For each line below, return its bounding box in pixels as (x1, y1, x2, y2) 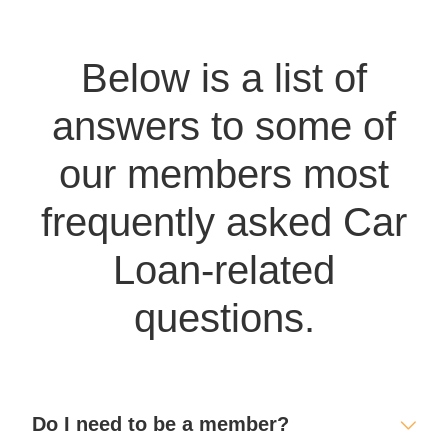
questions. (133, 296, 315, 341)
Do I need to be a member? (32, 413, 290, 436)
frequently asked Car (41, 200, 407, 245)
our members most (59, 152, 389, 197)
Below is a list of (81, 56, 367, 101)
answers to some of (52, 104, 396, 149)
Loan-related (113, 248, 335, 293)
